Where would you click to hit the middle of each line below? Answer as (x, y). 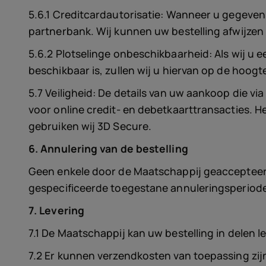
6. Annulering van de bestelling (108, 148)
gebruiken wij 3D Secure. (90, 126)
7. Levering (56, 210)
